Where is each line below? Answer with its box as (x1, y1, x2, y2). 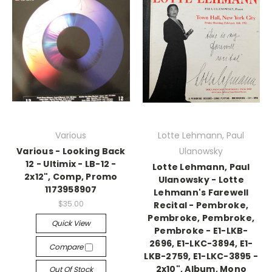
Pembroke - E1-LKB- (154, 225, 248, 237)
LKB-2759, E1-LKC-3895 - (144, 250, 259, 263)
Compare (49, 242, 85, 252)
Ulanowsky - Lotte (158, 174, 244, 186)
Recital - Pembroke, (154, 199, 249, 212)
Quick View (51, 218, 90, 228)
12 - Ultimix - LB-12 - (25, 158, 117, 171)
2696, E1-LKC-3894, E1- (149, 237, 253, 250)
